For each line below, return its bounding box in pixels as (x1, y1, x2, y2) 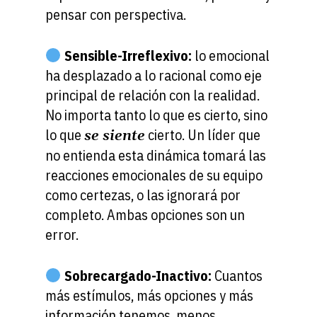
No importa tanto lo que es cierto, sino (45, 105, 267, 125)
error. (45, 224, 79, 244)
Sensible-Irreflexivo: (64, 45, 192, 65)
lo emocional (191, 45, 270, 65)
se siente (84, 126, 145, 145)
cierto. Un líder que (145, 125, 260, 144)
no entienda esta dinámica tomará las (45, 145, 266, 165)
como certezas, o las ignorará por (45, 185, 241, 204)
